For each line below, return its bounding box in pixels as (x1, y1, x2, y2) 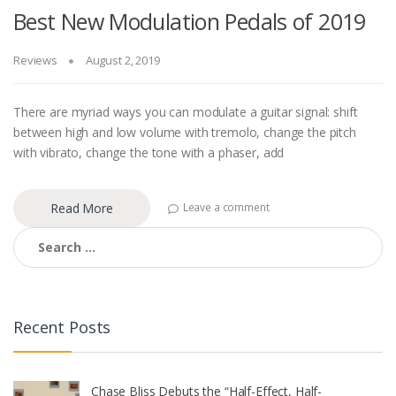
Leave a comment (182, 200, 270, 216)
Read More (50, 199, 113, 217)
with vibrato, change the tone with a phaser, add (13, 143, 285, 161)
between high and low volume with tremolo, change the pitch (13, 123, 356, 141)
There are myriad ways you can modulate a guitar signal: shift (13, 103, 358, 120)
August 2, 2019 (85, 51, 160, 68)
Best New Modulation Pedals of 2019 (13, 5, 366, 36)
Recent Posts (13, 316, 111, 339)
